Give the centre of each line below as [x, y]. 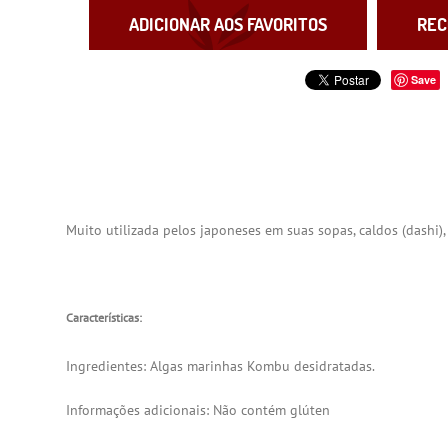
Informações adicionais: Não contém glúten [198, 409]
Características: [104, 317]
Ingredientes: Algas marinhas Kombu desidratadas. [221, 365]
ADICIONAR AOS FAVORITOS [228, 25]
